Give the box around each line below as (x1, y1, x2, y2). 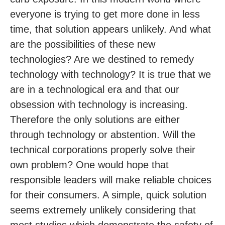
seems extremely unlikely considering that (10, 204, 196, 216)
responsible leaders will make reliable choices (10, 174, 211, 186)
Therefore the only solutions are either (10, 114, 180, 126)
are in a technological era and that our (10, 84, 179, 95)
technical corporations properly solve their (10, 144, 195, 156)
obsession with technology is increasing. (10, 99, 188, 110)
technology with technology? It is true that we (10, 69, 211, 80)
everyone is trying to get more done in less (10, 9, 200, 20)
